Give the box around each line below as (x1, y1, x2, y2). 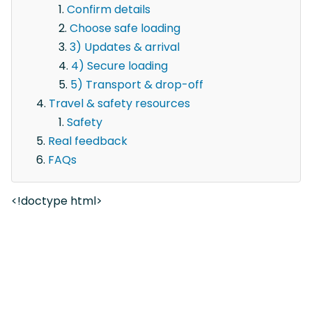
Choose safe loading (70, 19, 180, 36)
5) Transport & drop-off (70, 76, 203, 93)
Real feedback (48, 132, 127, 149)
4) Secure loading (71, 57, 168, 74)
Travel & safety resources (49, 95, 190, 111)
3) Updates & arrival (70, 38, 180, 55)
